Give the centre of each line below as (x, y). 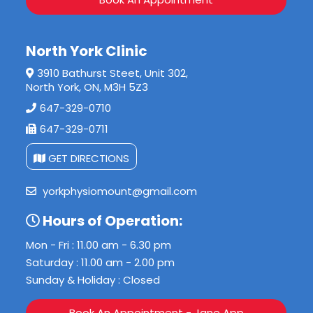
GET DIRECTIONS (88, 158)
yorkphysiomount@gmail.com (119, 191)
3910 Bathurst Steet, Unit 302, (113, 73)
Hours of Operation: (111, 220)
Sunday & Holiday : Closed (93, 279)
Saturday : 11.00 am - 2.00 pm (101, 262)
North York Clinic (87, 51)
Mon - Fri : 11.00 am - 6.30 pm (99, 245)
